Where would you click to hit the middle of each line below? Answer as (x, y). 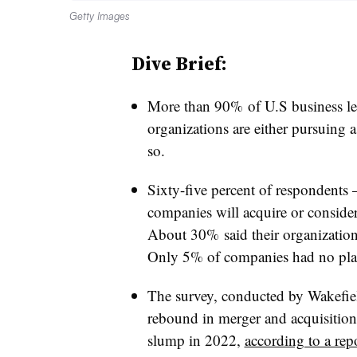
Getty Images (100, 16)
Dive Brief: (179, 63)
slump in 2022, (196, 339)
